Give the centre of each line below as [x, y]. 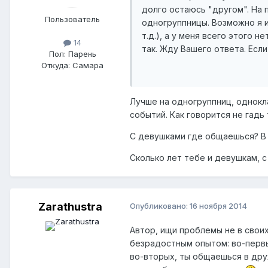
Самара [87, 65]
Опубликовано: [160, 205]
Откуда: [56, 65]
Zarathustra [70, 206]
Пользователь [72, 19]
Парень [81, 54]
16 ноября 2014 [218, 205]
